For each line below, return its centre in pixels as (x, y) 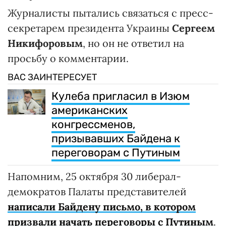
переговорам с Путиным (116, 153)
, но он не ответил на (133, 43)
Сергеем (193, 28)
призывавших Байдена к (116, 139)
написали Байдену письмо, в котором (102, 207)
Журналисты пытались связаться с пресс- (110, 13)
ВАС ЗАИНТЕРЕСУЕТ (52, 77)
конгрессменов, (93, 125)
